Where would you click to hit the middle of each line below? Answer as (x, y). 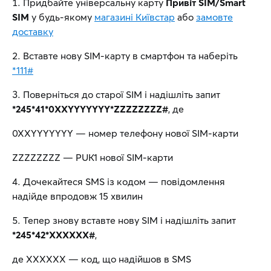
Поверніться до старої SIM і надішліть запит (122, 94)
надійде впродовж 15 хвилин (77, 196)
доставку (33, 31)
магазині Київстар (135, 17)
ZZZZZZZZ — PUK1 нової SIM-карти (93, 157)
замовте (214, 17)
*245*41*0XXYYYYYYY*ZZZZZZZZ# (90, 109)
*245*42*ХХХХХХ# (54, 235)
